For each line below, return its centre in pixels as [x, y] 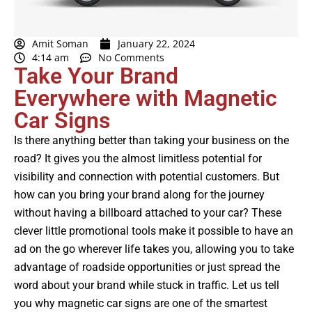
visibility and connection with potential [110, 177]
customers [231, 177]
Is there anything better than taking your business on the [151, 141]
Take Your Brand [96, 76]
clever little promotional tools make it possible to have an [154, 231]
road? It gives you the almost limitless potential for [138, 159]
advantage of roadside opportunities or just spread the [147, 267]
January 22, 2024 [156, 44]
